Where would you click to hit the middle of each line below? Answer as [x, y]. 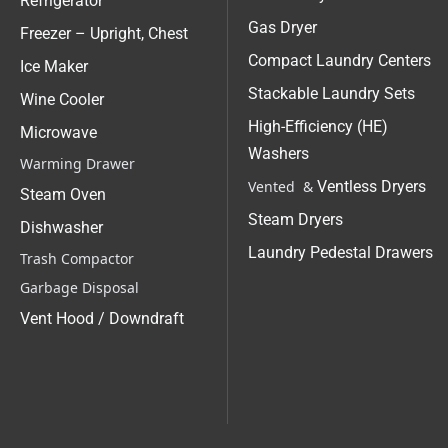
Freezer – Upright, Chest [104, 34]
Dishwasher [61, 228]
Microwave [58, 133]
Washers [278, 154]
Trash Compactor [77, 259]
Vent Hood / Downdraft [102, 319]
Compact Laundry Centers [339, 61]
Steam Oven [63, 195]
